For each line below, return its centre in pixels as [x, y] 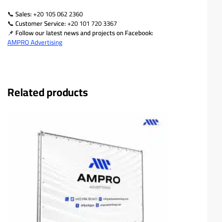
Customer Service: [41, 23]
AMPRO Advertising [35, 42]
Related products [48, 92]
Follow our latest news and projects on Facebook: [84, 32]
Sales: [24, 14]
